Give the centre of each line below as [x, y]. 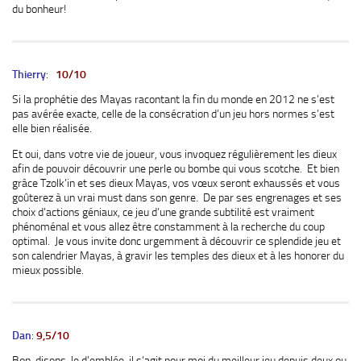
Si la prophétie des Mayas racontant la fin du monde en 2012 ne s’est [173, 100]
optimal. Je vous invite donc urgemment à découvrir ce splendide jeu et [176, 241]
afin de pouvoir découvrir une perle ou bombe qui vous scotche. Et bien [176, 168]
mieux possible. [48, 270]
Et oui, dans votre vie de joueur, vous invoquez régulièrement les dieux [174, 154]
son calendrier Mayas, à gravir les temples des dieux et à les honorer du [178, 255]
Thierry [29, 74]
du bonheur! [39, 8]
